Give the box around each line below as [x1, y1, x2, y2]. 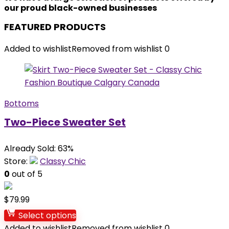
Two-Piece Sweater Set [4, 115, 126, 129]
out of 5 [10, 168, 42, 180]
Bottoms [4, 98, 39, 109]
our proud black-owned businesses [4, 2, 157, 14]
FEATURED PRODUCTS [4, 20, 106, 33]
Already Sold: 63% [4, 143, 74, 154]
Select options [16, 210, 76, 221]
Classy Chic [40, 155, 86, 167]
